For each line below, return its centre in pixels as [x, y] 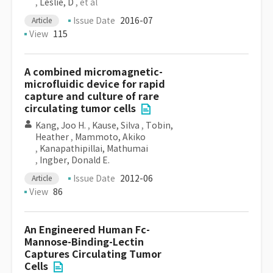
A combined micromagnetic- [94, 72]
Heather [52, 137]
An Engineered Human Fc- [87, 230]
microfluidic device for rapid [95, 84]
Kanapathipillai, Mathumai [94, 149]
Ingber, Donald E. [75, 160]
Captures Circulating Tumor [93, 254]
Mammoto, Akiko [110, 137]
